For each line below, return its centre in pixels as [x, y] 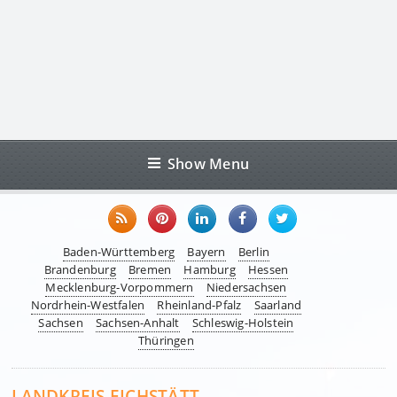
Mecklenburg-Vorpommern [120, 288]
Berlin [253, 252]
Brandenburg [80, 270]
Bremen [150, 270]
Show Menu [209, 164]
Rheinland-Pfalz [199, 305]
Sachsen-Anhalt [137, 323]
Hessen [268, 270]
